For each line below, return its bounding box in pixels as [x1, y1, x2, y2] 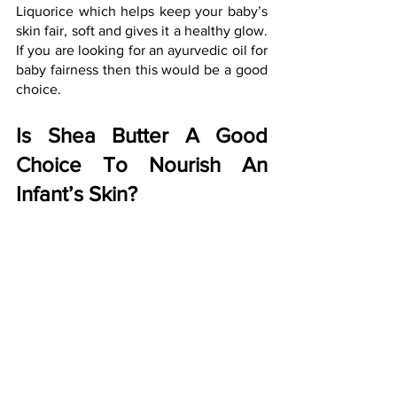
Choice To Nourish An [16, 152, 268, 177]
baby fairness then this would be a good [16, 62, 268, 78]
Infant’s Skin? [16, 182, 137, 206]
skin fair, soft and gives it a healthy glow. [16, 23, 268, 39]
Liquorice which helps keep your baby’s [16, 4, 268, 19]
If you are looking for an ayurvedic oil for [16, 43, 268, 58]
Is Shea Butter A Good [16, 123, 268, 148]
